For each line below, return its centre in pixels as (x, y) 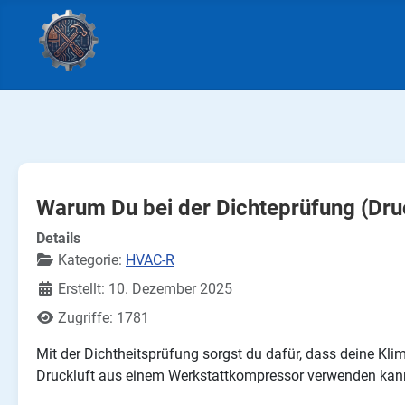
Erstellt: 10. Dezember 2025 (145, 289)
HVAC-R (150, 260)
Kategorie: (90, 260)
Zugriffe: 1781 (104, 318)
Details (58, 239)
